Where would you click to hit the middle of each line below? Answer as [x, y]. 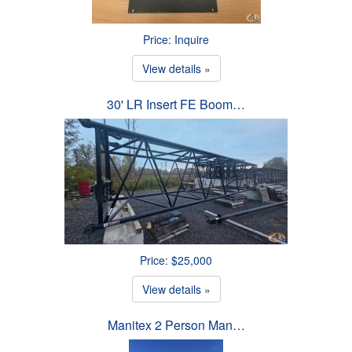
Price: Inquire [176, 39]
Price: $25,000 [176, 260]
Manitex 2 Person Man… [176, 324]
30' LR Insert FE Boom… [176, 104]
